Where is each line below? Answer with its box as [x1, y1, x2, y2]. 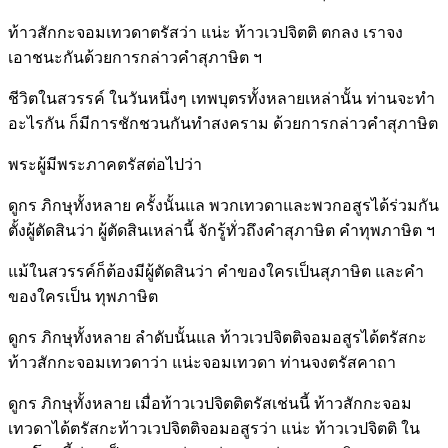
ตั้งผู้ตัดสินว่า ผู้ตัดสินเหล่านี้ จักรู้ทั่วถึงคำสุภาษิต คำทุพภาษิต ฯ [8, 221, 435, 239]
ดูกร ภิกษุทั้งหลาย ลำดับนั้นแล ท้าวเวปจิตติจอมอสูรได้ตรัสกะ [8, 328, 427, 346]
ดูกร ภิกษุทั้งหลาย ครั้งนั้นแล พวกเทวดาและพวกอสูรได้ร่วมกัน [8, 196, 439, 214]
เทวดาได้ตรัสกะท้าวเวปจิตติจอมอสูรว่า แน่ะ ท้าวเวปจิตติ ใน [8, 419, 420, 437]
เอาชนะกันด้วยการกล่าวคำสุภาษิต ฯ [8, 48, 262, 66]
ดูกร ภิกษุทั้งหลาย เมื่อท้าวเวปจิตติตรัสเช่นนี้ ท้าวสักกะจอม [8, 394, 412, 412]
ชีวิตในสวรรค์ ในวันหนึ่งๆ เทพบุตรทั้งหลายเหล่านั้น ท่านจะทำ [8, 89, 435, 107]
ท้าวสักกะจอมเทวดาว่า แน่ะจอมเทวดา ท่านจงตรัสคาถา [8, 353, 396, 371]
